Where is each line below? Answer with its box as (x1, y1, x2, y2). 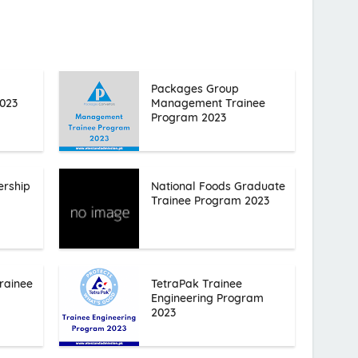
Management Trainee (150, 96, 265, 110)
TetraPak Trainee (150, 276, 242, 291)
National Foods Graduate (150, 179, 285, 193)
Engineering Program (150, 291, 264, 305)
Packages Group (150, 82, 239, 96)
